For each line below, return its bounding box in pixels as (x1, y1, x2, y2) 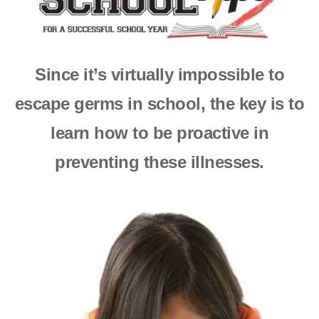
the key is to (209, 93, 305, 113)
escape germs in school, (14, 93, 210, 113)
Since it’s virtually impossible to (35, 64, 284, 84)
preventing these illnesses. (55, 152, 264, 172)
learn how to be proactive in (51, 122, 268, 142)
